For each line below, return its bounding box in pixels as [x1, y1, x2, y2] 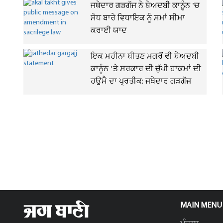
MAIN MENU [180, 202, 222, 210]
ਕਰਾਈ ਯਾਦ [91, 25, 127, 36]
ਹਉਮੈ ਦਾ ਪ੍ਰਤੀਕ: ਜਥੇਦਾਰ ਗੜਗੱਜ [91, 76, 191, 87]
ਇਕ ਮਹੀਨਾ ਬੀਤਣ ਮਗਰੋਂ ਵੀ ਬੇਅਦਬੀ [91, 51, 199, 62]
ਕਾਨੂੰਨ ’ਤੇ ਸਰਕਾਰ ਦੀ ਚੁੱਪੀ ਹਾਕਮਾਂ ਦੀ [91, 64, 201, 75]
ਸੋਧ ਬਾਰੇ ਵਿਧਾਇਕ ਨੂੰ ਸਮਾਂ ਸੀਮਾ [91, 13, 185, 24]
